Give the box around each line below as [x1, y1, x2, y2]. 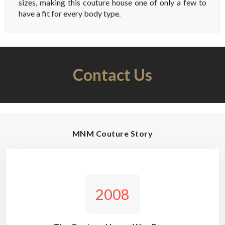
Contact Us [73, 65, 152, 85]
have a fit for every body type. [19, 9, 121, 19]
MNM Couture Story [72, 129, 153, 139]
